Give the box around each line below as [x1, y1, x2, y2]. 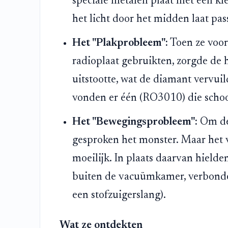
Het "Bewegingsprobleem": [72, 117, 198, 128]
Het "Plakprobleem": [72, 38, 168, 49]
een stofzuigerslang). [72, 190, 166, 202]
